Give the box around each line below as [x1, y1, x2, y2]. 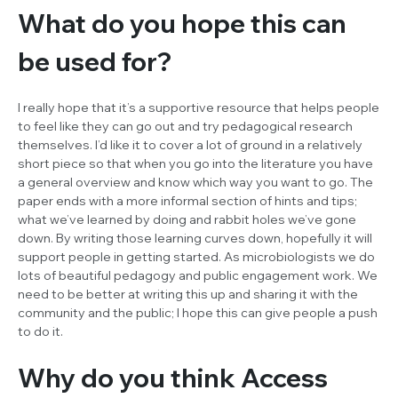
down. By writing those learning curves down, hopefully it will [18, 229, 372, 246]
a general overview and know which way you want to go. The [18, 173, 373, 190]
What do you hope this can [18, 6, 346, 39]
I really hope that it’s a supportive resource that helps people [18, 99, 379, 115]
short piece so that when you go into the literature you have [18, 155, 373, 171]
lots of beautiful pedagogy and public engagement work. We [18, 267, 378, 283]
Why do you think [18, 361, 241, 394]
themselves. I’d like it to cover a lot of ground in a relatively [18, 136, 362, 153]
